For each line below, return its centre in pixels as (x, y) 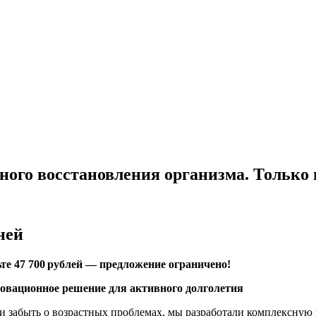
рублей (64, 264)
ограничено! (198, 264)
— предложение (124, 264)
